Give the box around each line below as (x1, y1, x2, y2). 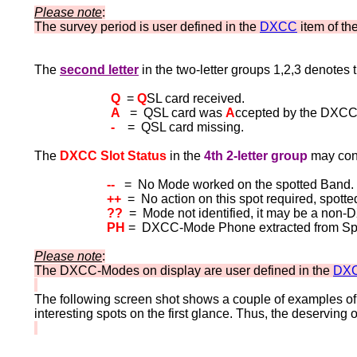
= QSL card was (120, 106, 226, 120)
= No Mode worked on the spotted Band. (118, 178, 354, 191)
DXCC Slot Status (60, 149, 167, 163)
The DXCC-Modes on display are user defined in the (34, 264, 333, 277)
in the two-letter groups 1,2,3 (142, 63, 304, 76)
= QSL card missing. (115, 120, 244, 134)
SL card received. (147, 92, 245, 105)
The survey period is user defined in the (34, 20, 260, 33)
